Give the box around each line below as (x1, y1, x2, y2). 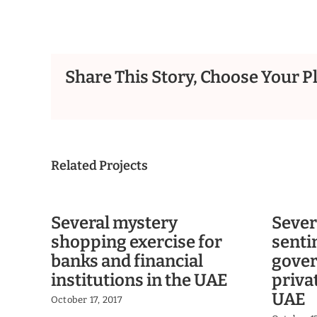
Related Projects (51, 158, 148, 173)
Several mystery (51, 213, 178, 234)
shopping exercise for (51, 232, 222, 253)
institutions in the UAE (51, 270, 228, 291)
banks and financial (51, 251, 203, 272)
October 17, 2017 (51, 294, 122, 305)
